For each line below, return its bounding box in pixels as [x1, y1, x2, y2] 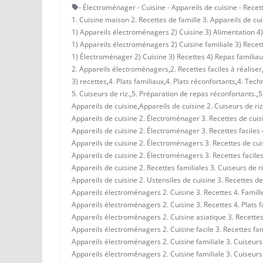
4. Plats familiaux [109, 76, 164, 86]
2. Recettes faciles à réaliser [170, 63, 262, 74]
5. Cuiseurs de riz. [72, 88, 130, 99]
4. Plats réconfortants [166, 76, 235, 86]
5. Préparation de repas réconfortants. [131, 88, 257, 99]
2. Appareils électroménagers [72, 63, 168, 74]
